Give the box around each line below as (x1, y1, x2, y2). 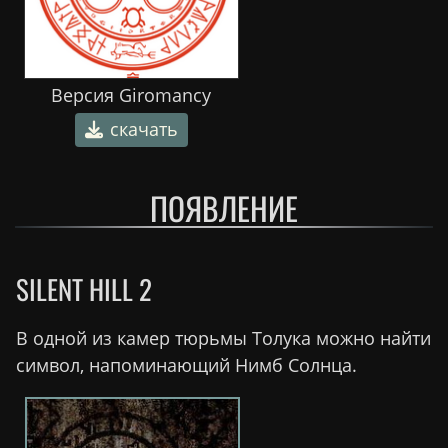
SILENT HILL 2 (16, 269, 152, 310)
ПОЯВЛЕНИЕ (150, 184, 298, 232)
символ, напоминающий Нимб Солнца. (16, 353, 357, 378)
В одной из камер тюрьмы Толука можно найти (16, 326, 431, 351)
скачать (109, 116, 178, 141)
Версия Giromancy (51, 83, 211, 108)
